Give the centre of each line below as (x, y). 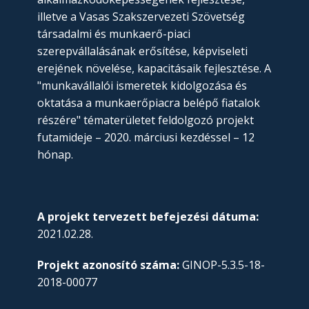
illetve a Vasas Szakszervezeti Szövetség (141, 17)
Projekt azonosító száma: (110, 265)
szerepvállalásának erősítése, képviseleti (142, 51)
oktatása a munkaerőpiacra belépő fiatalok (149, 103)
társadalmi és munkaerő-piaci (114, 34)
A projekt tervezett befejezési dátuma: (148, 217)
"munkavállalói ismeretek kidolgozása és (142, 86)
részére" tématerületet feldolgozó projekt (146, 120)
